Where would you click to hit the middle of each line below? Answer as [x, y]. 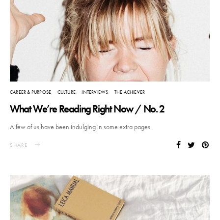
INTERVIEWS [95, 92]
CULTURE [67, 92]
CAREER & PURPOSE [31, 92]
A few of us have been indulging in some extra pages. [81, 127]
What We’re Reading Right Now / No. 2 [87, 109]
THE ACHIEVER [130, 92]
